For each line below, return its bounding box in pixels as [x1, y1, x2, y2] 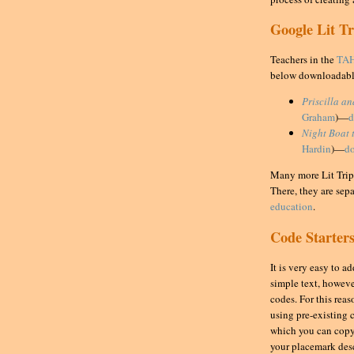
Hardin [302, 141, 331, 156]
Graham [302, 110, 335, 125]
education [270, 199, 313, 214]
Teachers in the [270, 52, 337, 67]
